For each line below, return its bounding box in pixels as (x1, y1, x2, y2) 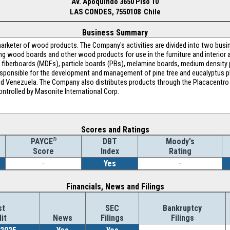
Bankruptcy (163, 203, 202, 213)
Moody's (165, 137, 195, 146)
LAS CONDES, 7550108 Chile (69, 7, 161, 16)
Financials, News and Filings (66, 182, 164, 191)
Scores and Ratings (81, 125, 149, 135)
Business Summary (82, 28, 148, 37)
